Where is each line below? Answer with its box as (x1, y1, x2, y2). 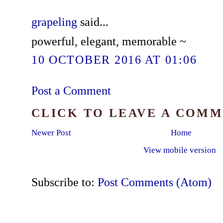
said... (77, 14, 109, 28)
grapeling (31, 14, 77, 28)
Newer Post (31, 128, 71, 138)
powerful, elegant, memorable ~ (31, 34, 186, 48)
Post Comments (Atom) (97, 175, 212, 189)
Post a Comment (31, 83, 111, 97)
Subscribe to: (31, 175, 98, 189)
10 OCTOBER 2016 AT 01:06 (31, 52, 197, 66)
